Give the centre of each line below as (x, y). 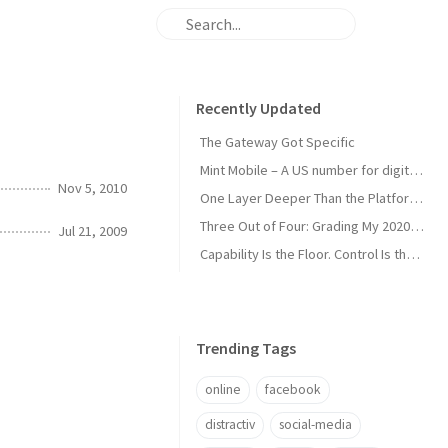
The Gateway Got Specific (277, 142)
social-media (315, 425)
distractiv (230, 425)
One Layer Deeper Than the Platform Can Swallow (416, 198)
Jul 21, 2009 (92, 230)
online (223, 389)
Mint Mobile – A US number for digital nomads (416, 170)
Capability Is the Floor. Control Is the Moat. (413, 254)
